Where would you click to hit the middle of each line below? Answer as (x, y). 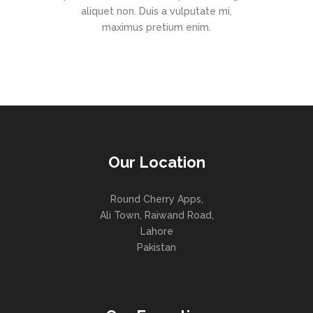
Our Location (156, 162)
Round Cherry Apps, (156, 199)
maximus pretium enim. (156, 28)
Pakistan (156, 248)
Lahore (156, 232)
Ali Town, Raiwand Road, (156, 216)
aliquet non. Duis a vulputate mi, (156, 12)
